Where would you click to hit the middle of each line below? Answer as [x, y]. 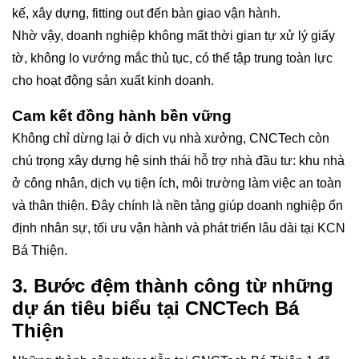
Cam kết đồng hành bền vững [122, 116]
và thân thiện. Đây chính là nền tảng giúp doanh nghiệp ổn [177, 206]
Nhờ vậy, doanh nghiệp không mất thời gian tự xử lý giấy [173, 36]
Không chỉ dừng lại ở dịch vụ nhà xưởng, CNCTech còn [171, 139]
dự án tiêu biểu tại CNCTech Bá [155, 309]
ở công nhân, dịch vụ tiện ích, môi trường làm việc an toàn [177, 184]
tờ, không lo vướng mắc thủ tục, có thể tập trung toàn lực [172, 58]
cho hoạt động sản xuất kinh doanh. [113, 81]
